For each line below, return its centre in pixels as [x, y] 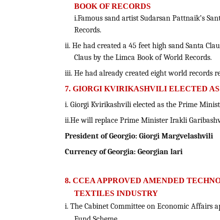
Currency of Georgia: [100, 152]
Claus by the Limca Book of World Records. [143, 58]
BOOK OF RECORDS [112, 6]
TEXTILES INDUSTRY [116, 193]
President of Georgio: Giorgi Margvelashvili [139, 136]
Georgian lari [160, 152]
